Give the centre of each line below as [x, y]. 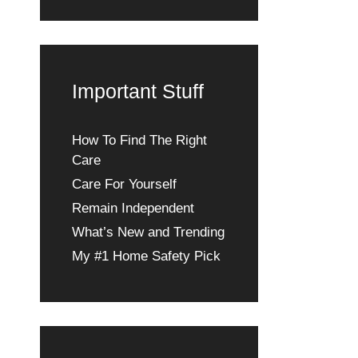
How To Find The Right [139, 140]
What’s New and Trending [148, 232]
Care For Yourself [124, 184]
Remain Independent [133, 208]
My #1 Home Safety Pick [146, 256]
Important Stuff [137, 91]
